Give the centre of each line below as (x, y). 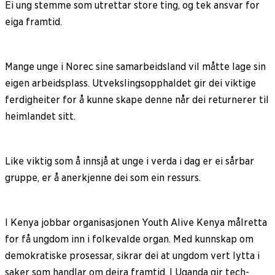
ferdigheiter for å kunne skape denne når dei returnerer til (137, 99)
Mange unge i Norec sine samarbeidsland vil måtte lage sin (135, 66)
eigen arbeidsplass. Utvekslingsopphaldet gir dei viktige (130, 83)
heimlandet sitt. (40, 116)
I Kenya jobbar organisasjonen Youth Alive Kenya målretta (136, 222)
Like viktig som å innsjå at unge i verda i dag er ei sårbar (130, 161)
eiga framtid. (33, 21)
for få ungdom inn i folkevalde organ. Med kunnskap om (129, 239)
